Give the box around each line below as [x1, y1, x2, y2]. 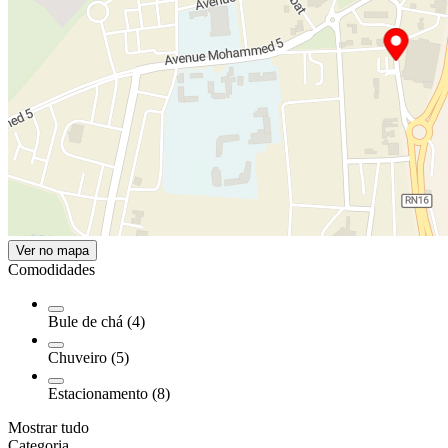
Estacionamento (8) [48, 385, 170, 402]
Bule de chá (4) [48, 313, 145, 330]
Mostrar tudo [8, 419, 89, 436]
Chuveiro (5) [48, 349, 129, 366]
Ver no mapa [16, 243, 89, 258]
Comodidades [8, 261, 95, 278]
